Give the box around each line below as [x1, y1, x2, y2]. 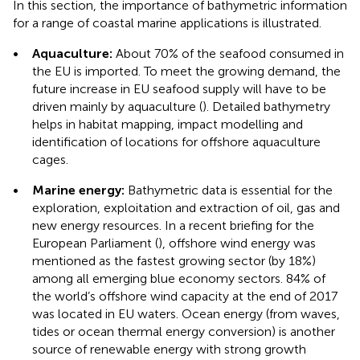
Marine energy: [32, 182, 125, 198]
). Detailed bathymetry [202, 98, 330, 114]
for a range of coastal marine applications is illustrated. [13, 14, 321, 31]
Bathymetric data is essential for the [125, 182, 333, 198]
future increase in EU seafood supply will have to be [32, 80, 326, 96]
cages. [32, 151, 68, 167]
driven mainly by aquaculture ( [32, 98, 202, 114]
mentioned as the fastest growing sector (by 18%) [32, 252, 316, 268]
